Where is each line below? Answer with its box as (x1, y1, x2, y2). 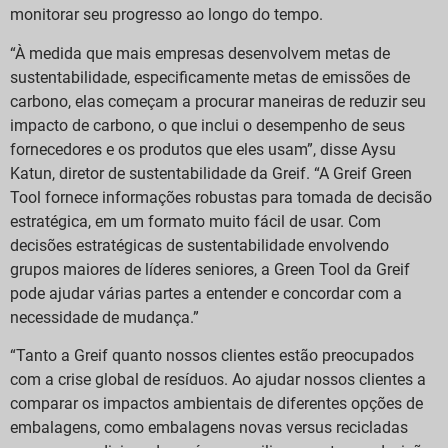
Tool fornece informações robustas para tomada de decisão (10, 187, 432, 207)
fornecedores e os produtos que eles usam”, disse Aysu (10, 139, 396, 159)
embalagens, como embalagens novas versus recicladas (10, 418, 408, 438)
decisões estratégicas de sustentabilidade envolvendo (10, 235, 389, 255)
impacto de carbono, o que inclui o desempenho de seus (10, 115, 405, 135)
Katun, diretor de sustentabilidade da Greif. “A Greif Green (10, 163, 412, 183)
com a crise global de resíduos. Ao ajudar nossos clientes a (10, 370, 426, 390)
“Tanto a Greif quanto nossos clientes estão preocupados (10, 346, 414, 366)
